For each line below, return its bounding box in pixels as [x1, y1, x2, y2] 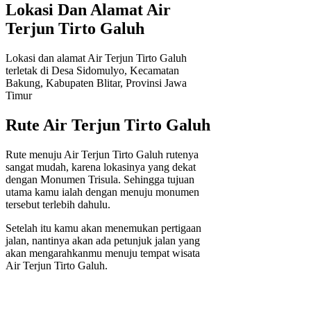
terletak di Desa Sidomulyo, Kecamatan [6, 65, 179, 77]
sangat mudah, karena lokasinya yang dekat [6, 160, 196, 173]
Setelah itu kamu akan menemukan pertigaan [6, 221, 201, 234]
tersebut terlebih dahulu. [6, 198, 110, 210]
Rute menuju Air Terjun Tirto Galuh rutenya [6, 148, 199, 160]
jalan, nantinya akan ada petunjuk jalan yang [6, 234, 200, 246]
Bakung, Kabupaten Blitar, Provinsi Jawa [6, 77, 187, 90]
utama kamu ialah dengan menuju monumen [6, 185, 199, 198]
